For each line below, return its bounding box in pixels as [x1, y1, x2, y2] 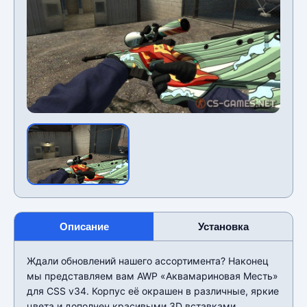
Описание [59, 220, 109, 232]
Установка [197, 220, 249, 232]
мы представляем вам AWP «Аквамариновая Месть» [27, 269, 278, 282]
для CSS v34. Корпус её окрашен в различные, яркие [27, 284, 279, 297]
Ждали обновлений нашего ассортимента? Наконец [27, 254, 269, 267]
